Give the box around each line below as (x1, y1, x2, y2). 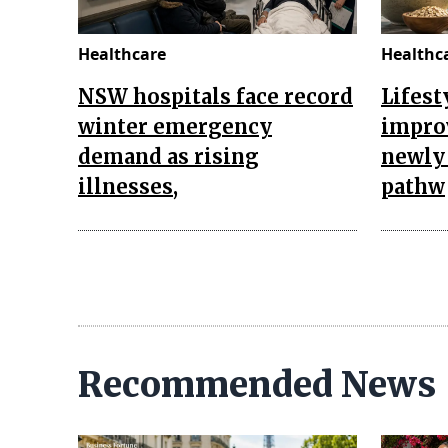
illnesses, (78, 173, 178, 199)
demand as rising (78, 143, 259, 169)
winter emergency (78, 113, 272, 139)
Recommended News (78, 363, 436, 406)
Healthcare (78, 42, 166, 65)
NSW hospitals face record (78, 83, 353, 109)
